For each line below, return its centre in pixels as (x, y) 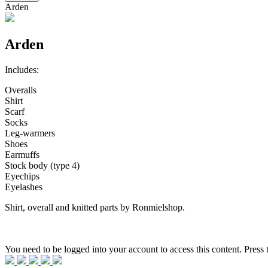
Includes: (22, 69)
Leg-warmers (30, 133)
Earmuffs (22, 154)
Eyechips (22, 176)
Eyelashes (24, 187)
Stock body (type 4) (42, 165)
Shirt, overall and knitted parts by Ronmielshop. (95, 207)
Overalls (21, 90)
